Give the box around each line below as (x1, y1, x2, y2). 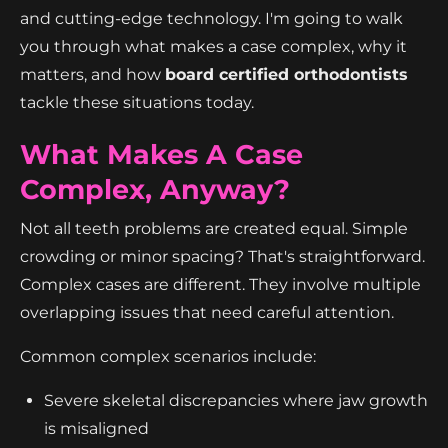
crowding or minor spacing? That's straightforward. (20, 246, 425, 266)
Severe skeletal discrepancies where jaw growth (44, 390, 428, 410)
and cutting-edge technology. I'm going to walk (20, 8, 403, 28)
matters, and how (20, 64, 165, 84)
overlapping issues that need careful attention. (20, 302, 394, 322)
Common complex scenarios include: (20, 346, 316, 366)
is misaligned (44, 418, 149, 438)
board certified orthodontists (165, 64, 408, 84)
